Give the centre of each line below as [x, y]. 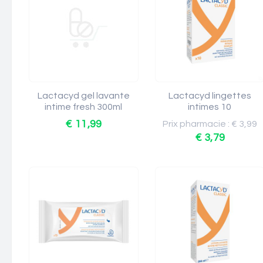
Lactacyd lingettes [210, 96]
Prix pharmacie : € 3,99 [210, 124]
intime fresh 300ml [84, 107]
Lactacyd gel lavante [84, 96]
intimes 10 [210, 107]
